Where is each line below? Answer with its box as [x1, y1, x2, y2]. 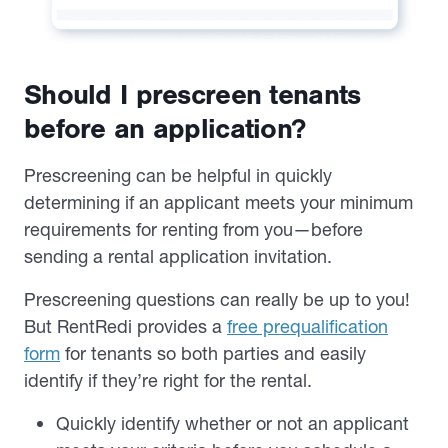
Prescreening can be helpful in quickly [24, 163, 332, 187]
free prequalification [227, 314, 388, 338]
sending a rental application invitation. [24, 244, 332, 268]
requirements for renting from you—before [24, 217, 363, 241]
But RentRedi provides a [24, 314, 227, 338]
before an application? [24, 112, 306, 145]
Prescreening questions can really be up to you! [24, 287, 410, 311]
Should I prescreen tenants [24, 78, 361, 111]
